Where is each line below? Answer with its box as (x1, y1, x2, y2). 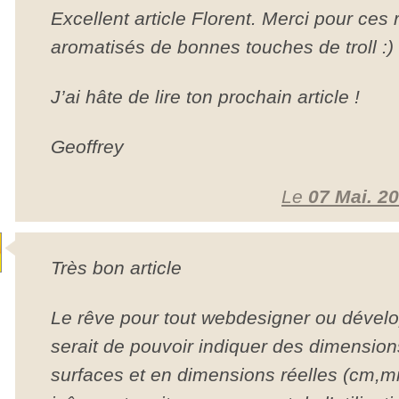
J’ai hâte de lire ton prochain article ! (51, 86, 360, 107)
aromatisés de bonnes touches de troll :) (51, 37, 394, 57)
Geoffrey (51, 136, 124, 157)
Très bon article (51, 257, 182, 278)
